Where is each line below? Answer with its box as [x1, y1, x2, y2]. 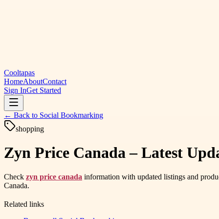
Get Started [26, 86, 61, 94]
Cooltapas [4, 68, 35, 77]
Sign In [4, 86, 26, 94]
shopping [16, 125, 44, 133]
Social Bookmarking [40, 111, 103, 119]
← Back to [4, 111, 40, 119]
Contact [43, 77, 66, 86]
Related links [4, 199, 44, 208]
